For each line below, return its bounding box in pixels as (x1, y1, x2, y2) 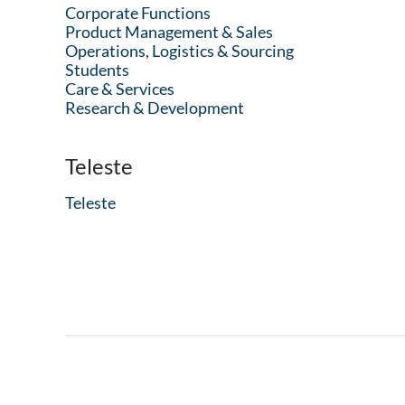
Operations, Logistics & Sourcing (65, 41, 294, 61)
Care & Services (65, 79, 174, 99)
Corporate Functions (65, 3, 211, 23)
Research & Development (65, 98, 244, 118)
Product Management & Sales (65, 22, 273, 42)
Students (65, 60, 129, 80)
